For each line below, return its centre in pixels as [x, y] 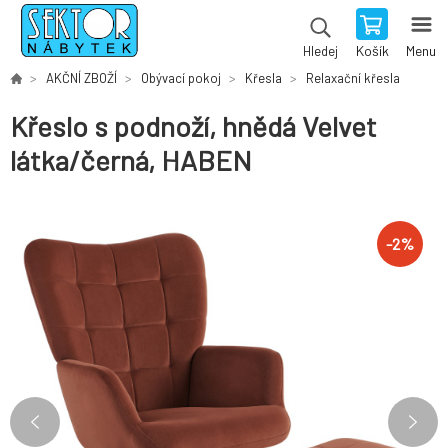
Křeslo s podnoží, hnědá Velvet [193, 126]
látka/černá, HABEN [131, 160]
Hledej [320, 51]
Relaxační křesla [353, 78]
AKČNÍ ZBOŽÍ [81, 78]
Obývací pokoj [181, 78]
